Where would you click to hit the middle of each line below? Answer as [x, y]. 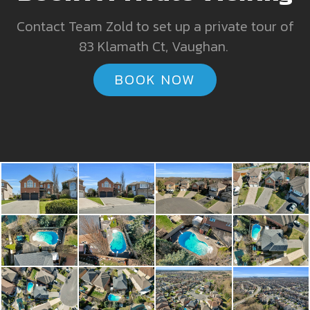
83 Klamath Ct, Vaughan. [155, 46]
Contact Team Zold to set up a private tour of [155, 26]
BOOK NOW [155, 79]
